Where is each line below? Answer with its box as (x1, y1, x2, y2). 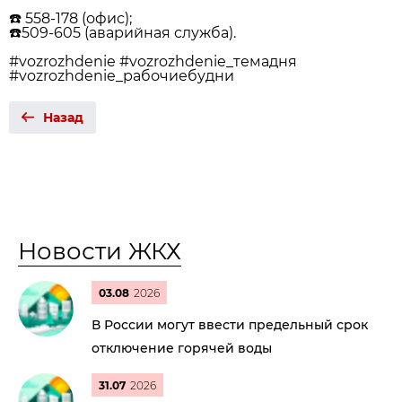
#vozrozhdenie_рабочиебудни (9, 67, 234, 84)
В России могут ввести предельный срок (92, 317, 368, 333)
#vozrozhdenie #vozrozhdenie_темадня (9, 53, 297, 70)
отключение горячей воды (92, 340, 272, 356)
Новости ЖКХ (18, 237, 181, 266)
